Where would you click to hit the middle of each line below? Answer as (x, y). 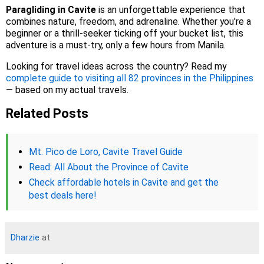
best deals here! (62, 195)
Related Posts (47, 113)
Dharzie (25, 237)
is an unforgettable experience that (171, 10)
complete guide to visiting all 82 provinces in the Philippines (130, 78)
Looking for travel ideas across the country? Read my (116, 67)
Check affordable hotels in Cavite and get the (124, 182)
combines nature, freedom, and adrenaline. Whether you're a (128, 22)
